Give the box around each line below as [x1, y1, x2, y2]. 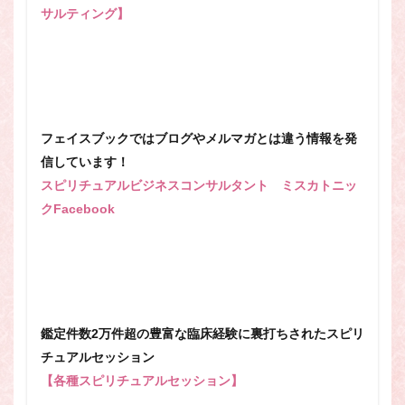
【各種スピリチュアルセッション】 [41, 373, 243, 388]
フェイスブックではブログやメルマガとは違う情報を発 [41, 131, 357, 146]
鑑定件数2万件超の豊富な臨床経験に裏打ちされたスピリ [41, 326, 364, 341]
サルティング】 [41, 6, 129, 21]
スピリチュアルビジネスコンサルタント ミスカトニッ [41, 178, 357, 193]
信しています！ [41, 155, 129, 169]
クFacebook [41, 202, 115, 216]
